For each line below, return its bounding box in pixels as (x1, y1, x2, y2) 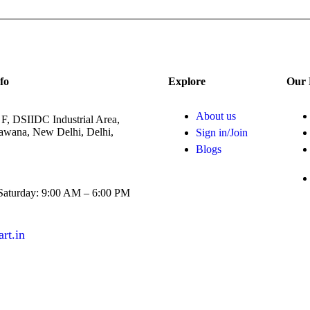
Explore (168, 75, 206, 87)
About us (196, 109, 237, 122)
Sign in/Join (196, 126, 248, 138)
